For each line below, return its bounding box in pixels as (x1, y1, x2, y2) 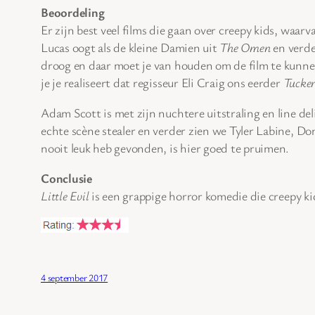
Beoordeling (41, 3, 105, 20)
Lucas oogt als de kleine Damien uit (41, 38, 220, 56)
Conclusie (41, 169, 92, 186)
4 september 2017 (41, 270, 108, 284)
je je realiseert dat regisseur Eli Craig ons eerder (41, 73, 283, 91)
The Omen (219, 38, 271, 56)
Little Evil (41, 186, 89, 204)
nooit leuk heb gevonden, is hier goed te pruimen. (41, 139, 290, 156)
